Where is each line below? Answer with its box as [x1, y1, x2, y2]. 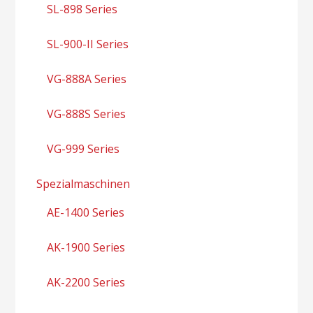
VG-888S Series [47, 105, 126, 122]
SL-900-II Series [47, 36, 129, 52]
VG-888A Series [47, 71, 127, 87]
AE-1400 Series [47, 204, 125, 220]
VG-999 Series [47, 140, 120, 156]
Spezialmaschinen [36, 175, 131, 191]
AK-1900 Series [47, 239, 126, 255]
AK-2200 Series [47, 274, 126, 290]
